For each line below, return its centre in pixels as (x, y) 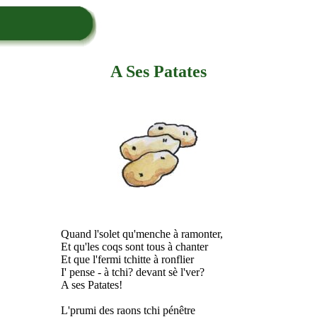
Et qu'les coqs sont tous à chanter (134, 246)
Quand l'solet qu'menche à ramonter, (142, 234)
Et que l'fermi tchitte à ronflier (127, 259)
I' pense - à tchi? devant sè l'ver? (133, 272)
